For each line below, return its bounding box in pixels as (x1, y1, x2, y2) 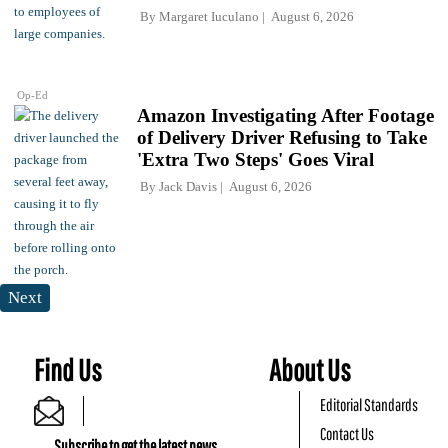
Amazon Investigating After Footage (137, 105, 434, 127)
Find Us (34, 352, 102, 388)
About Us (269, 352, 352, 388)
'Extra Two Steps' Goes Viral (137, 149, 374, 171)
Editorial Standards (320, 395, 419, 415)
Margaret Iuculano (159, 9, 259, 25)
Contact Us (320, 424, 375, 444)
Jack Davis (159, 179, 217, 195)
